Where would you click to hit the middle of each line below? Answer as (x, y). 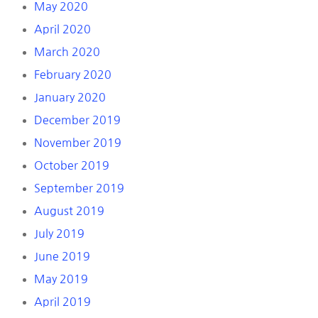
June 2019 (62, 257)
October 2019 (72, 166)
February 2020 (73, 75)
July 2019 (59, 234)
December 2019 (77, 120)
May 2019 (61, 279)
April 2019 (62, 302)
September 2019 (79, 188)
